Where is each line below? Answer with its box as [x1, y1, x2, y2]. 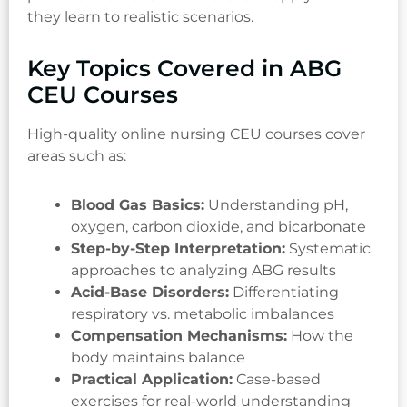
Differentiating [229, 283, 339, 301]
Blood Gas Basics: [71, 195, 204, 213]
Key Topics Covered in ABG [27, 54, 342, 82]
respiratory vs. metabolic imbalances [71, 304, 334, 323]
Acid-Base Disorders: [71, 283, 229, 301]
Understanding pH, [204, 195, 348, 213]
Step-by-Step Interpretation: [71, 239, 285, 257]
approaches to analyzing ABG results [71, 261, 336, 279]
